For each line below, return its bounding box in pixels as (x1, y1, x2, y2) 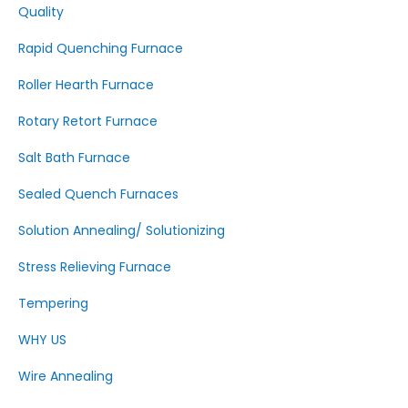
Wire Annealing (18, 367, 113, 385)
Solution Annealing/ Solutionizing (18, 221, 225, 240)
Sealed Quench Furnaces (18, 185, 178, 203)
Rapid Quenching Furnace (18, 39, 183, 57)
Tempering (18, 294, 88, 312)
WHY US (18, 331, 66, 349)
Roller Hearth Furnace (18, 76, 154, 94)
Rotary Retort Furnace (18, 112, 158, 130)
